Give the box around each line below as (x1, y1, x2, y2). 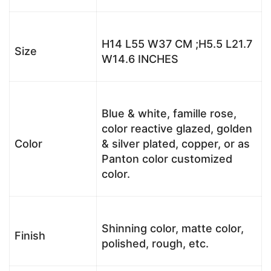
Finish (15, 229, 45, 242)
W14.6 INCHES (102, 52, 178, 65)
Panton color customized (102, 152, 232, 165)
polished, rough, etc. (102, 237, 209, 250)
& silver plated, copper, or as (102, 137, 250, 150)
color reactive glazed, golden (102, 122, 252, 135)
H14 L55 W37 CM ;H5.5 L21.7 (102, 37, 252, 50)
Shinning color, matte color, (102, 221, 244, 235)
